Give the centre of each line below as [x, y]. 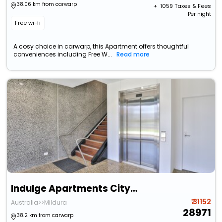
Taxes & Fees [193, 6]
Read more [133, 55]
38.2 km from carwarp [45, 216]
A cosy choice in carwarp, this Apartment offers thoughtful [101, 47]
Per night [199, 14]
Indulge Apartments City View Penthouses [134, 189]
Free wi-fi [28, 23]
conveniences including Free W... [63, 55]
